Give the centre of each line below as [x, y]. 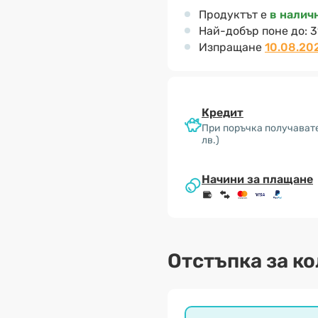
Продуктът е [234, 15]
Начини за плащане [257, 180]
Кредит [223, 113]
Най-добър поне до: [254, 31]
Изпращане [232, 47]
